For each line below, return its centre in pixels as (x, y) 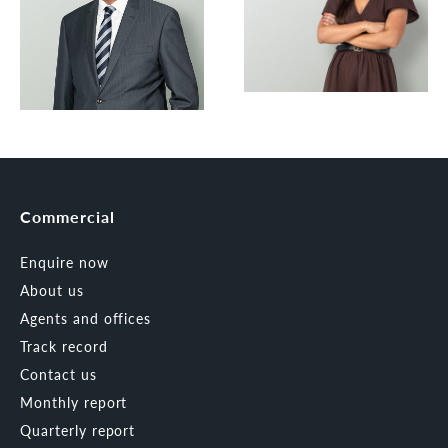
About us (52, 289)
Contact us (58, 373)
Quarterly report (78, 429)
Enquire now (64, 261)
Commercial (67, 216)
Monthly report (74, 401)
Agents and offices (86, 317)
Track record (64, 345)
